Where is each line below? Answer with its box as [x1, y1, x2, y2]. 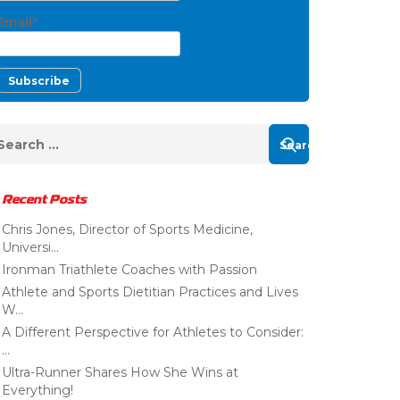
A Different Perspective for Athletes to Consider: [2, 324, 304, 341]
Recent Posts [2, 190, 87, 209]
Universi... [2, 239, 59, 256]
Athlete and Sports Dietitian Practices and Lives [2, 284, 298, 301]
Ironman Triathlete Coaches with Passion [2, 262, 257, 279]
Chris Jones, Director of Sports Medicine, [2, 221, 253, 238]
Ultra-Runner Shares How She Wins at [2, 364, 238, 381]
